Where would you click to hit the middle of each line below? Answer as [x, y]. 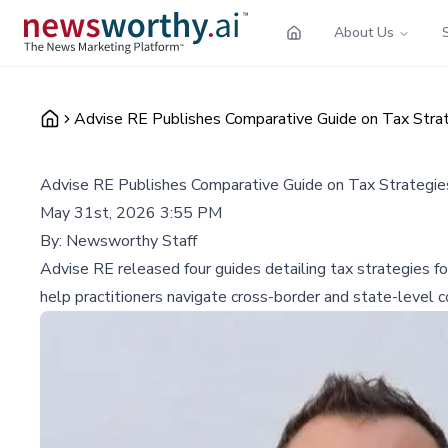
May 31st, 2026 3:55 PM [131, 212]
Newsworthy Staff [131, 240]
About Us [364, 32]
